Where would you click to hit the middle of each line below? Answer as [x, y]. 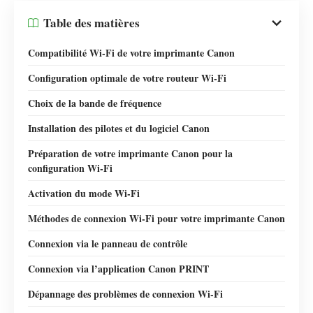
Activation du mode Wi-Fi [84, 193]
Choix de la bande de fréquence [95, 103]
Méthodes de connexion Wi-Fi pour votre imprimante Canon [156, 218]
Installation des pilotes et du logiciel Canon [119, 128]
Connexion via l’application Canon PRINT [118, 268]
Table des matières [92, 23]
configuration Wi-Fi [70, 168]
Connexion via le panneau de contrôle [108, 243]
